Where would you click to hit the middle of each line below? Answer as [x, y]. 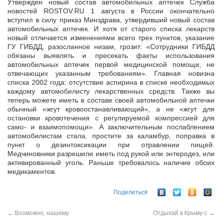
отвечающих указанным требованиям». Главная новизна [111, 73]
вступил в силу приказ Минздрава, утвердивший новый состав [111, 20]
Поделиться [131, 193]
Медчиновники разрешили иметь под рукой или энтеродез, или [111, 154]
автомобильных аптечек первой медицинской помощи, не [111, 64]
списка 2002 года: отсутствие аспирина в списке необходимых [111, 82]
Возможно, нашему [41, 213]
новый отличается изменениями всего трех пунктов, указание [111, 38]
